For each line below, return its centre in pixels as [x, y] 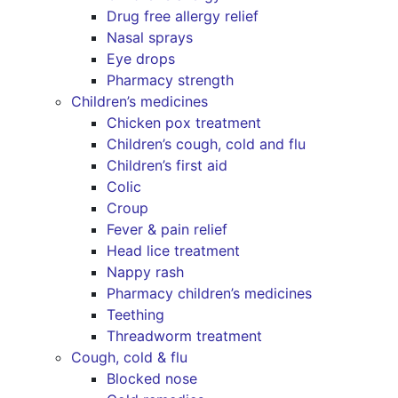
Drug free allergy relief [183, 16]
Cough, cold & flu [129, 357]
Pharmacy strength [170, 80]
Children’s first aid [167, 165]
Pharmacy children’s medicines [209, 293]
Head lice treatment [173, 251]
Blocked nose [152, 378]
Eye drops [141, 59]
